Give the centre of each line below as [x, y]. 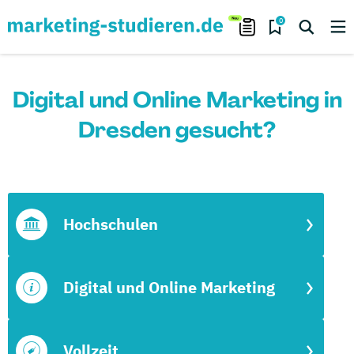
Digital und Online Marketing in [177, 100]
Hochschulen [111, 224]
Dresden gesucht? [177, 130]
